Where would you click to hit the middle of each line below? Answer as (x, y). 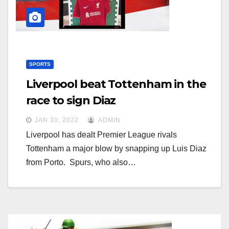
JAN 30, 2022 (57, 120)
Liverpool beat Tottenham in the (116, 84)
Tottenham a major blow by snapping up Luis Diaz (116, 148)
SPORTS (40, 64)
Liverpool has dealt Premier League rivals (101, 135)
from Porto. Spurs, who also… (81, 162)
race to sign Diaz (71, 100)
